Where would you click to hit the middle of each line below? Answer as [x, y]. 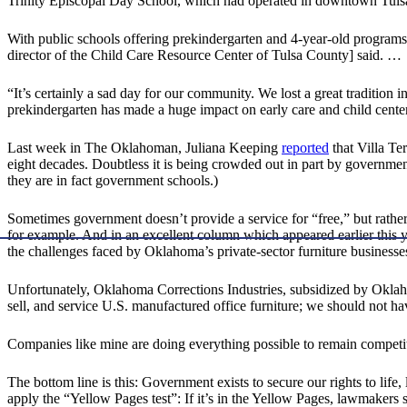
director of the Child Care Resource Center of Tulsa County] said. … [204, 55]
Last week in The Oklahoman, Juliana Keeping [144, 148]
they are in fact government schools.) [113, 181]
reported [305, 148]
